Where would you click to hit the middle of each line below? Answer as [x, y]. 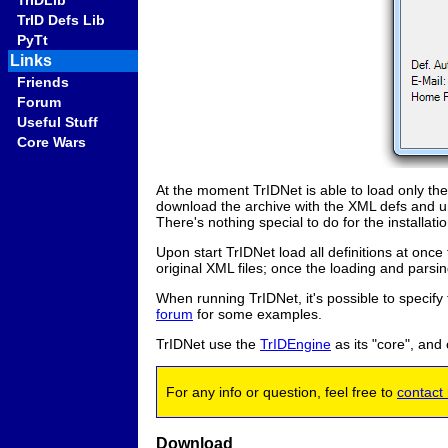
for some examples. [257, 313]
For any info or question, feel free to [277, 391]
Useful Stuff [57, 122]
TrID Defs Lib [61, 20]
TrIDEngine [295, 343]
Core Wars [51, 142]
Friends [43, 82]
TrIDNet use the [208, 343]
